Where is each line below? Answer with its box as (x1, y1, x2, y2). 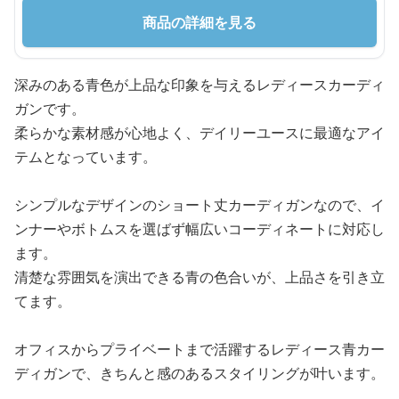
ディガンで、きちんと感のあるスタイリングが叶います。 (14, 362, 385, 383)
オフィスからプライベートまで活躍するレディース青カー (14, 338, 385, 359)
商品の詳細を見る (142, 12, 256, 32)
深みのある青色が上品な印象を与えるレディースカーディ (14, 74, 385, 94)
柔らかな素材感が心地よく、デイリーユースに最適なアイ (14, 122, 385, 142)
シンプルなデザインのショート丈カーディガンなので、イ (14, 194, 385, 215)
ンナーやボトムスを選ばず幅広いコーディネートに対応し (14, 218, 385, 239)
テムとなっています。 (14, 146, 157, 167)
